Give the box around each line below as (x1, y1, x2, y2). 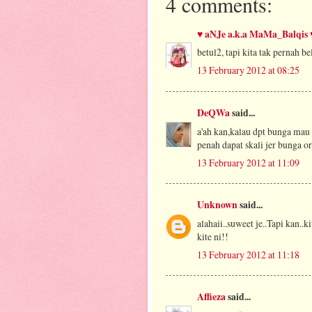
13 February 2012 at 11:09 (197, 155, 299, 169)
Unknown (197, 197, 237, 212)
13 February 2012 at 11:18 (197, 247, 299, 261)
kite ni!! (197, 229, 228, 243)
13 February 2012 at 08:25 (197, 63, 299, 77)
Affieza (197, 290, 226, 304)
